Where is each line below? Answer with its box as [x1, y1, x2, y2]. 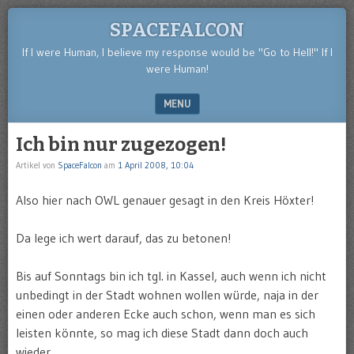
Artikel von [16, 160, 58, 171]
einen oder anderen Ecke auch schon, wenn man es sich [16, 306, 315, 322]
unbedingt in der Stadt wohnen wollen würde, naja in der [16, 287, 318, 303]
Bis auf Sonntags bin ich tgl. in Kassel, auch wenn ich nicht [16, 268, 326, 284]
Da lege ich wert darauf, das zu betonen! [16, 230, 232, 246]
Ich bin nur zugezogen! [16, 134, 226, 156]
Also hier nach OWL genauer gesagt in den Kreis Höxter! [16, 192, 314, 208]
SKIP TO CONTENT [17, 126, 100, 139]
